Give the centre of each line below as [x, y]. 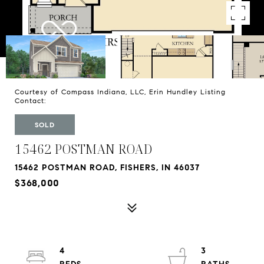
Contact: [33, 100]
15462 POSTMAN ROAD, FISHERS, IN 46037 [107, 168]
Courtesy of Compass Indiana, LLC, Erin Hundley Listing [120, 92]
